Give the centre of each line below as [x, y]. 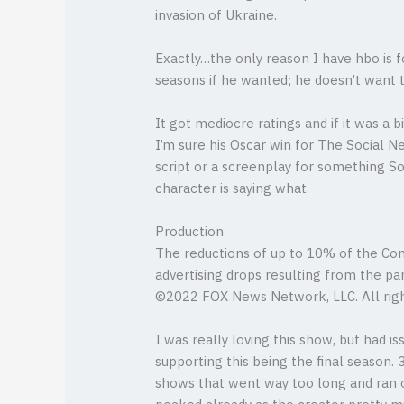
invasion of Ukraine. [216, 15]
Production [190, 232]
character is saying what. [233, 188]
